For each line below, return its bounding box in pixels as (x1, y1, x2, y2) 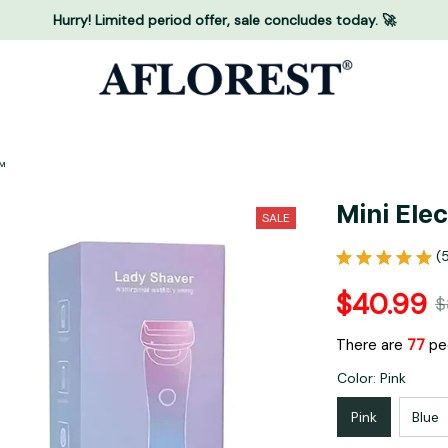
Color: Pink (337, 369, 406, 388)
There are (336, 335, 407, 356)
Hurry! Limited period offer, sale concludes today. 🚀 (52, 10, 396, 29)
